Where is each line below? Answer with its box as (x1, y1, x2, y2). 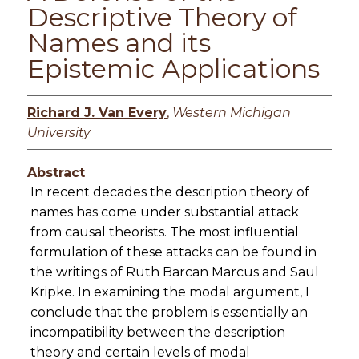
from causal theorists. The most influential (30, 224, 299, 240)
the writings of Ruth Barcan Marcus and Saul (30, 264, 319, 280)
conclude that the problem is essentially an (30, 305, 308, 321)
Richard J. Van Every (26, 105, 167, 121)
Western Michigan (171, 105, 291, 121)
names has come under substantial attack (30, 204, 299, 220)
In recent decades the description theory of (30, 184, 309, 200)
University (26, 125, 91, 141)
